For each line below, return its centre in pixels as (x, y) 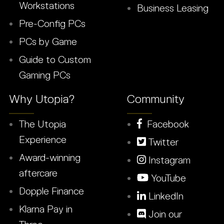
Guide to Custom (55, 59)
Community (156, 98)
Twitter (162, 142)
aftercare (38, 173)
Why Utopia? (42, 98)
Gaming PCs (45, 75)
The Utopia (42, 124)
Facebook (166, 124)
